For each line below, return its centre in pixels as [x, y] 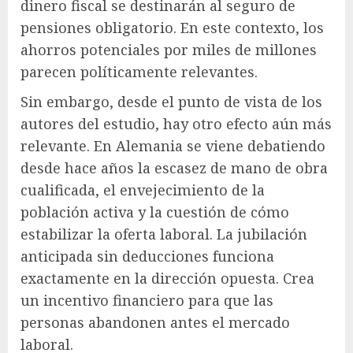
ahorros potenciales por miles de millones [169, 49]
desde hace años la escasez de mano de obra [174, 167]
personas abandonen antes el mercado [155, 322]
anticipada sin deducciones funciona [147, 256]
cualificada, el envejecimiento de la [143, 190]
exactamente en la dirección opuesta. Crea [167, 278]
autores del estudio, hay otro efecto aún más [176, 123]
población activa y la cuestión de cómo [155, 212]
